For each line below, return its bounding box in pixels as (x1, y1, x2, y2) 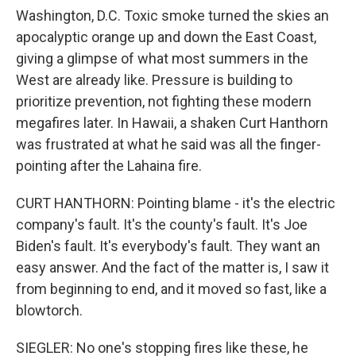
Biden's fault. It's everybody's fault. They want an (16, 238, 320, 254)
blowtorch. (16, 302, 83, 319)
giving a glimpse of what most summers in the (16, 50, 308, 67)
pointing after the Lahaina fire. (16, 157, 202, 174)
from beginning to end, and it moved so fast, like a (16, 281, 327, 297)
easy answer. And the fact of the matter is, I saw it (16, 259, 329, 276)
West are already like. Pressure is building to (16, 72, 292, 88)
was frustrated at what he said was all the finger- (16, 136, 321, 153)
